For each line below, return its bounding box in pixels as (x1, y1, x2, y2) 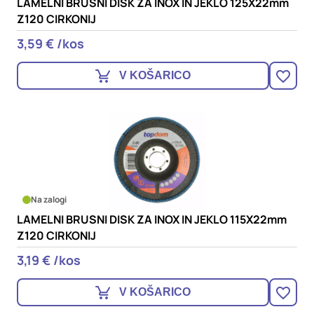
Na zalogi (31, 193, 67, 205)
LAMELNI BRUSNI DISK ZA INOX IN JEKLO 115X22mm (17, 212, 287, 227)
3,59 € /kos (17, 35, 84, 52)
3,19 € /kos (17, 252, 81, 268)
